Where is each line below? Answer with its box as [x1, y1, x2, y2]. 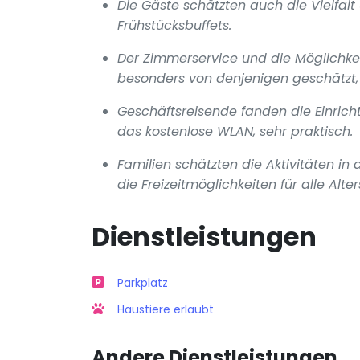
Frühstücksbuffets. [117, 15, 231, 35]
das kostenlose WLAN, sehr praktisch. [117, 121, 353, 141]
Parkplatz [117, 274, 168, 291]
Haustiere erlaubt [117, 301, 214, 317]
